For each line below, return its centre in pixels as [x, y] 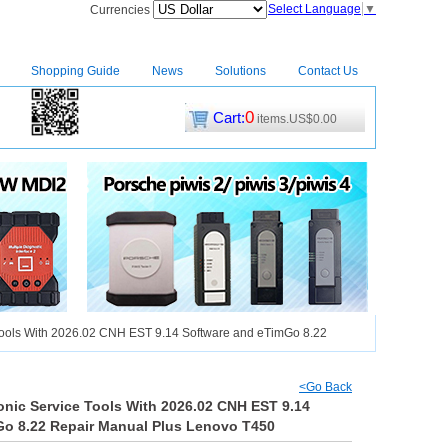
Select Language [314, 9]
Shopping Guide [75, 71]
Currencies [121, 10]
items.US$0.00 [295, 119]
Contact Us [327, 71]
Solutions [240, 71]
